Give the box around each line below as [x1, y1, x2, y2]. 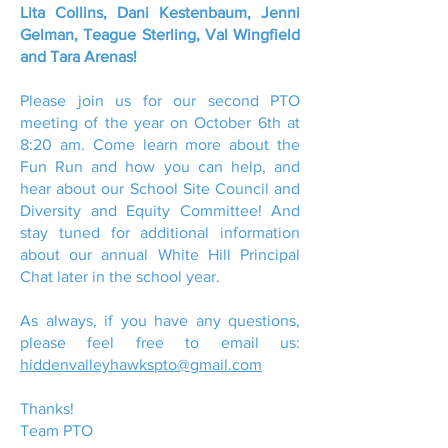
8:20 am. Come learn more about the [20, 136, 300, 153]
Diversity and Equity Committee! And [20, 202, 300, 219]
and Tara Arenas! [20, 48, 137, 65]
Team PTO [20, 422, 93, 439]
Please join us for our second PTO [20, 92, 300, 109]
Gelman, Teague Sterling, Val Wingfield [20, 26, 300, 43]
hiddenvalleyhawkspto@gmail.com [20, 356, 262, 373]
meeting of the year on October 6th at [20, 114, 300, 131]
